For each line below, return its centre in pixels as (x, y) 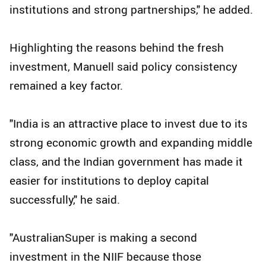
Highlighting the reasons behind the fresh (117, 48)
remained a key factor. (66, 86)
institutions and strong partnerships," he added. (131, 10)
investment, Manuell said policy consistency (123, 67)
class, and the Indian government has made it (126, 162)
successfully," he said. (65, 200)
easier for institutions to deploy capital (109, 181)
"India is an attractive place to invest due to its (129, 124)
